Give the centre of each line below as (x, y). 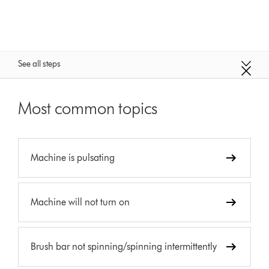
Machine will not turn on (80, 202)
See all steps (40, 64)
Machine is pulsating (73, 157)
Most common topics (88, 108)
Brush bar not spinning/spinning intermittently (124, 246)
